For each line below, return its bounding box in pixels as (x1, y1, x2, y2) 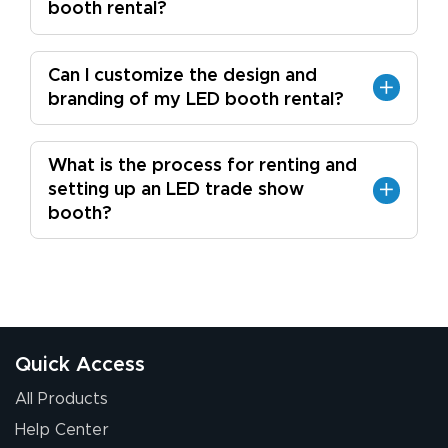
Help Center (15, 421, 109, 438)
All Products (15, 391, 108, 408)
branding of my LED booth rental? (48, 90, 344, 109)
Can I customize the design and (48, 66, 317, 85)
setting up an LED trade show (48, 181, 304, 200)
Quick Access (15, 355, 145, 376)
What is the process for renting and (48, 157, 357, 176)
